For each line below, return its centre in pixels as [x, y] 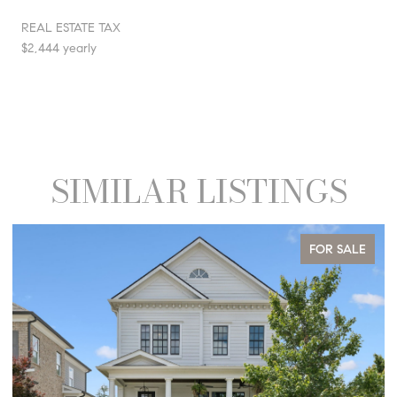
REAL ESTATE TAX [71, 27]
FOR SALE [338, 249]
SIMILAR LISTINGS [198, 191]
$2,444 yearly [59, 48]
